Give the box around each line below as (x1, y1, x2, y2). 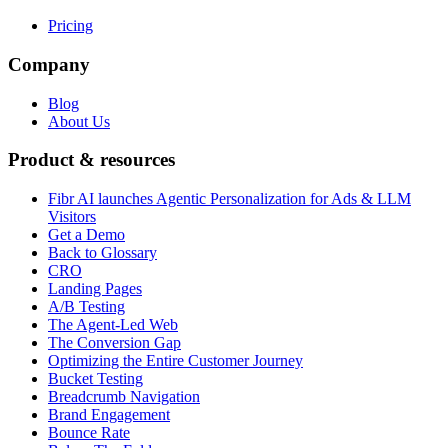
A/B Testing (48, 298, 125, 316)
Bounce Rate (48, 424, 130, 442)
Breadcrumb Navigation (48, 388, 200, 406)
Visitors (48, 208, 96, 226)
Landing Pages (48, 280, 142, 298)
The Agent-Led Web (48, 316, 178, 334)
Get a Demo (48, 226, 125, 244)
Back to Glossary (48, 244, 157, 262)
